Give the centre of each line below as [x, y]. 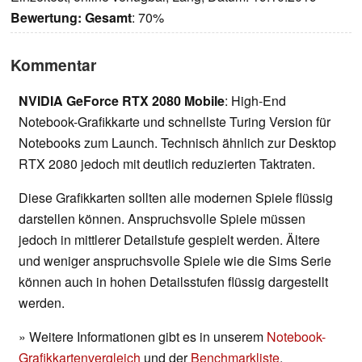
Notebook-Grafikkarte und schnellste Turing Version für [175, 122]
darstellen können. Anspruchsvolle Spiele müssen [162, 219]
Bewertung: [46, 18]
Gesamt [108, 18]
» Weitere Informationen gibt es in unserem [143, 337]
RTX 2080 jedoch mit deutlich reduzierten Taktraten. [167, 164]
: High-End [255, 101]
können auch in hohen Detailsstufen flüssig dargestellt [173, 282]
